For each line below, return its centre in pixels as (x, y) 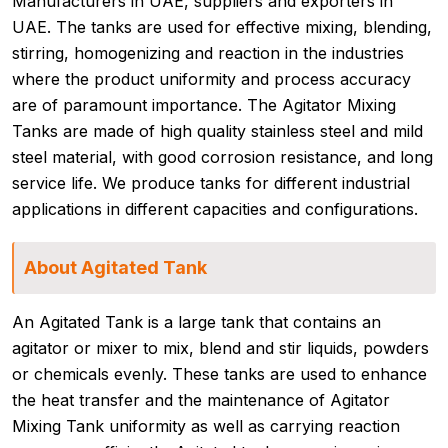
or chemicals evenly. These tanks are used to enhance (219, 374)
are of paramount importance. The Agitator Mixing (204, 105)
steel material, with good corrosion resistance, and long (222, 157)
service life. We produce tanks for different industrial (211, 183)
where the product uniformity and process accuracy (211, 79)
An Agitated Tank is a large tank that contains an (196, 322)
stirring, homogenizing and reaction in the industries (208, 53)
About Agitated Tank (115, 268)
